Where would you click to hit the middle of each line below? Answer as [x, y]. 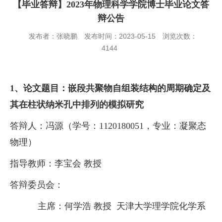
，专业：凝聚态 [175, 126]
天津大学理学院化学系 [161, 206]
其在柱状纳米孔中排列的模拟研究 [77, 105]
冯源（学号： [72, 126]
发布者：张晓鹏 [53, 36]
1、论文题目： [39, 88]
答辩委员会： [37, 185]
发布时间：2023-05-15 [120, 36]
